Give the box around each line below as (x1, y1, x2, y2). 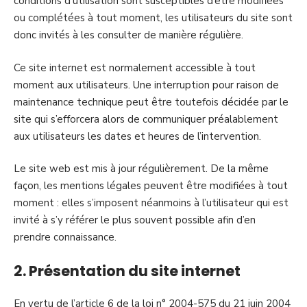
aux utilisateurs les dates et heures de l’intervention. (14, 129, 261, 143)
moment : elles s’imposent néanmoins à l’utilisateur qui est (14, 196, 288, 210)
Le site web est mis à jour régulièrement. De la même (14, 162, 269, 175)
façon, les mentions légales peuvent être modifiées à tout (14, 179, 288, 193)
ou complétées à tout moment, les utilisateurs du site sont (14, 11, 293, 25)
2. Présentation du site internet (14, 260, 241, 281)
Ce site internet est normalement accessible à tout (14, 60, 256, 75)
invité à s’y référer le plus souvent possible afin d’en (14, 213, 256, 227)
